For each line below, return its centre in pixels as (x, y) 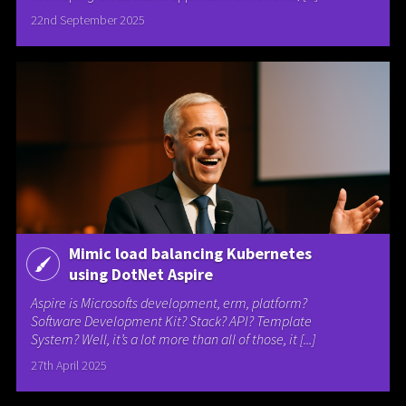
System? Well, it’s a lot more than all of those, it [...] (174, 338)
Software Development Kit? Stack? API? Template (172, 320)
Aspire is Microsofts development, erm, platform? (169, 302)
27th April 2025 (69, 365)
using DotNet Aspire (140, 274)
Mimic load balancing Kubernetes (190, 253)
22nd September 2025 (88, 20)
